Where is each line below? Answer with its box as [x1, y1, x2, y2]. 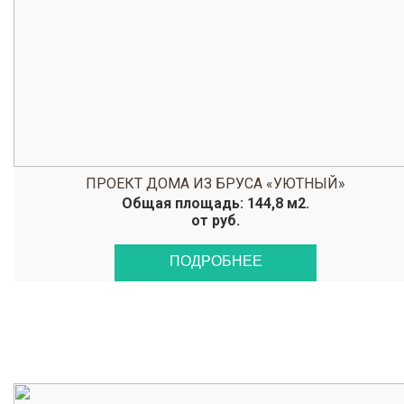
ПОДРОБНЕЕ [169, 253, 262, 269]
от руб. [191, 212, 240, 229]
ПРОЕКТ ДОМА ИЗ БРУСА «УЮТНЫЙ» [86, 175, 345, 192]
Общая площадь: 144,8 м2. [122, 195, 309, 212]
